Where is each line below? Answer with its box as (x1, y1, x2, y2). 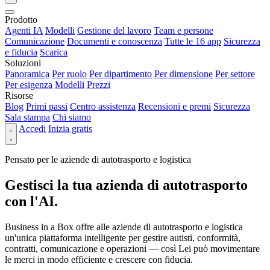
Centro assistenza (70, 101, 136, 111)
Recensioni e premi (138, 101, 211, 111)
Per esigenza (5, 80, 52, 90)
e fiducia (5, 47, 37, 57)
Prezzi (87, 80, 110, 90)
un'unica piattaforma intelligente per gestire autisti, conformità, (5, 232, 240, 243)
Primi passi (26, 101, 67, 111)
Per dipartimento (89, 69, 152, 79)
